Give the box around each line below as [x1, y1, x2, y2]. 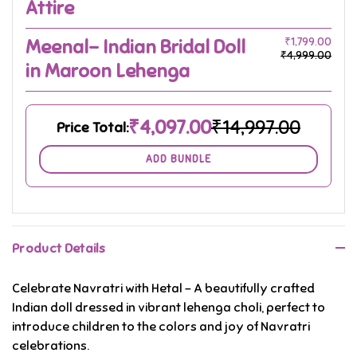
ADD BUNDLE [146, 152, 211, 166]
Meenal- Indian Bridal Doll [25, 35, 245, 60]
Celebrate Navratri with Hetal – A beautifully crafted [12, 280, 315, 297]
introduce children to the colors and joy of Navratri [12, 319, 310, 335]
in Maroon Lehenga [25, 59, 190, 84]
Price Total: [57, 119, 128, 137]
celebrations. [12, 338, 89, 355]
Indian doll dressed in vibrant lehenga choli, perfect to [12, 300, 325, 316]
